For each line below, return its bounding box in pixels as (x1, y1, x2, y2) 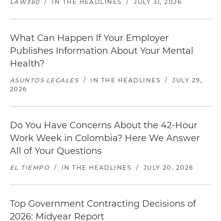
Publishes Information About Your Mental (10, 45, 193, 56)
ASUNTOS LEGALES (10, 76, 79, 84)
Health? (10, 58, 44, 69)
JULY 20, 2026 (143, 164, 193, 171)
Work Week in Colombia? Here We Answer (10, 133, 200, 144)
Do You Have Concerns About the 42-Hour (10, 120, 197, 131)
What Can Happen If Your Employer (10, 33, 169, 43)
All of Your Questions (10, 146, 102, 156)
